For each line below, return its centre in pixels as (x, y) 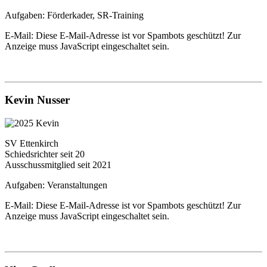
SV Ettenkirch (32, 144)
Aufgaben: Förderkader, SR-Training (74, 15)
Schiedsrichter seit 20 (45, 154)
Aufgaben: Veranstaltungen (56, 185)
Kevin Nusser (37, 100)
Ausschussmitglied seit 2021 (58, 165)
